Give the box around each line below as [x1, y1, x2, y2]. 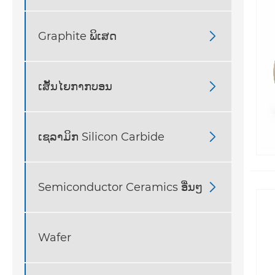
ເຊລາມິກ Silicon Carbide [38, 130, 165, 144]
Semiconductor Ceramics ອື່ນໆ [38, 180, 203, 194]
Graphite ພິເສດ [38, 29, 117, 43]
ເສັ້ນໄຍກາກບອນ [38, 79, 112, 93]
